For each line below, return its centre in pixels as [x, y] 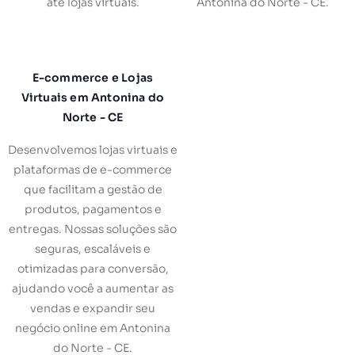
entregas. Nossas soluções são [93, 229]
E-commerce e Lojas [93, 78]
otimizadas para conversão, [93, 269]
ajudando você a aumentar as [93, 289]
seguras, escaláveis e [93, 249]
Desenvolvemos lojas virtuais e [93, 150]
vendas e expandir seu [93, 309]
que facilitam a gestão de [93, 190]
